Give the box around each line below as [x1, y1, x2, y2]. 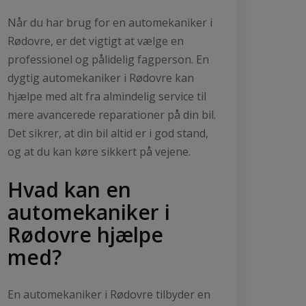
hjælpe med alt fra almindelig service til [8, 88, 206, 104]
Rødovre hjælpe [8, 220, 163, 249]
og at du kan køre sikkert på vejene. [8, 143, 191, 159]
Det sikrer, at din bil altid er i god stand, [8, 125, 208, 141]
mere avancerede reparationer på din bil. [8, 107, 216, 122]
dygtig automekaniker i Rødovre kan [8, 70, 194, 85]
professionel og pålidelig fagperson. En [8, 51, 209, 67]
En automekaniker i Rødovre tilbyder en [8, 286, 210, 302]
